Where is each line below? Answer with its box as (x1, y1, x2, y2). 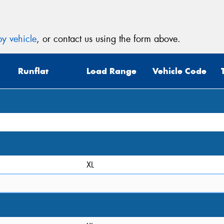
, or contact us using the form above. (36, 32, 180, 45)
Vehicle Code (152, 65, 206, 76)
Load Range (86, 65, 136, 76)
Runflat (18, 65, 48, 76)
